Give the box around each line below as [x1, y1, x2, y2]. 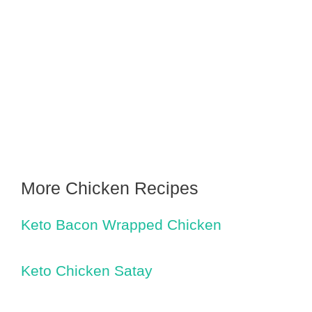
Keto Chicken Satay [21, 263, 153, 279]
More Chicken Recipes [21, 178, 198, 198]
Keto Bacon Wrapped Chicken [21, 216, 221, 233]
